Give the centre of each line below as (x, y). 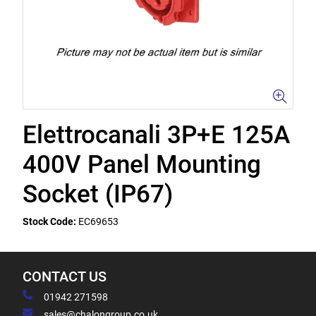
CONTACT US (65, 277)
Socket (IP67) (98, 194)
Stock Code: (49, 221)
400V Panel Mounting (142, 165)
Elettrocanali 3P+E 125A (156, 135)
